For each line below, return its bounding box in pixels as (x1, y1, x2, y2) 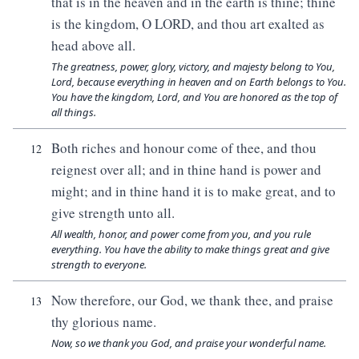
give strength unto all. (51, 204, 175, 222)
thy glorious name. (51, 313, 156, 331)
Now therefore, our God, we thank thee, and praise (51, 291, 333, 309)
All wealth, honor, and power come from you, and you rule (51, 227, 311, 241)
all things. (51, 105, 96, 119)
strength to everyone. (51, 257, 147, 272)
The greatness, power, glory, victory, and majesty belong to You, (51, 59, 335, 74)
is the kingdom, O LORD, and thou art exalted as (51, 14, 325, 33)
